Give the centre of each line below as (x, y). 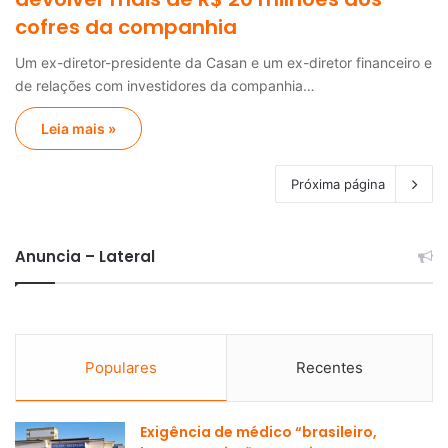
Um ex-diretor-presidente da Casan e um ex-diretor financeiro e (223, 62)
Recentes (329, 367)
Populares (121, 367)
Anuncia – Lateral (85, 256)
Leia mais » (78, 128)
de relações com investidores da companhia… (165, 85)
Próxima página (338, 183)
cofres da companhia (126, 26)
